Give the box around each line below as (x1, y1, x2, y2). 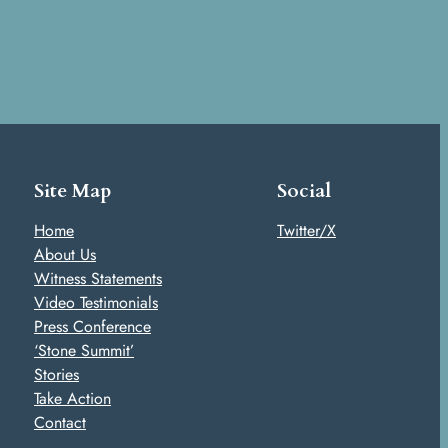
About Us (34, 242, 96, 266)
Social (277, 177, 331, 204)
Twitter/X (277, 218, 336, 242)
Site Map (34, 177, 112, 204)
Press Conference (34, 314, 151, 338)
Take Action (34, 386, 111, 410)
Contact (34, 410, 86, 434)
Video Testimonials (34, 290, 158, 314)
